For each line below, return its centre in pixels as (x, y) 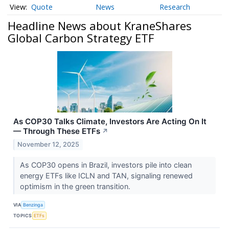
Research (175, 7)
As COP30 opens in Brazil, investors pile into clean (106, 165)
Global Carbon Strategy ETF (81, 38)
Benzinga (33, 204)
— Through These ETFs (57, 131)
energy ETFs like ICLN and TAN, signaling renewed (106, 176)
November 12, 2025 (49, 145)
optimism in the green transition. (76, 187)
